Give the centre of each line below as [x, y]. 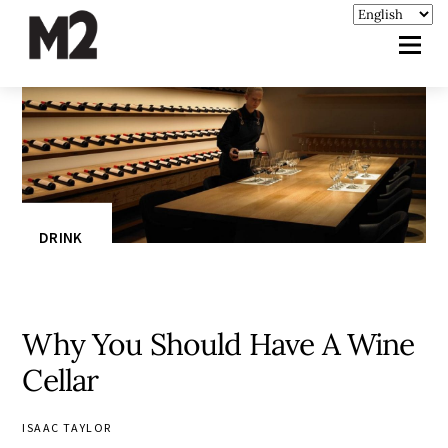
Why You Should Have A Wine [218, 343]
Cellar [60, 379]
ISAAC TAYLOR [67, 427]
